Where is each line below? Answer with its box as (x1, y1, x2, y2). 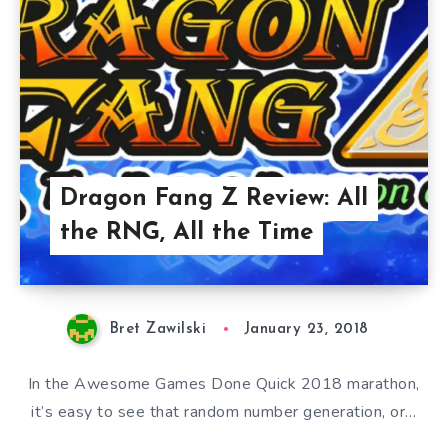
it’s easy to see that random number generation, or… (31, 401, 417, 424)
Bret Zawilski (109, 322, 207, 337)
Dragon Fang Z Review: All (59, 187, 368, 211)
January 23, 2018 (243, 322, 369, 337)
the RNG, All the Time (59, 221, 313, 245)
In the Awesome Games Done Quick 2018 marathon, (27, 373, 420, 396)
